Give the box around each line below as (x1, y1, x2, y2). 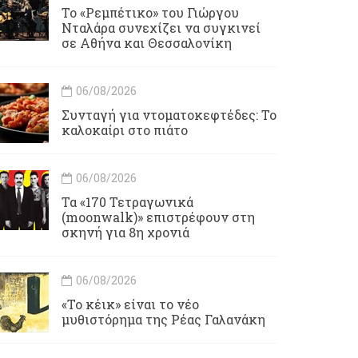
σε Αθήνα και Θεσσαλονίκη (62, 34, 232, 51)
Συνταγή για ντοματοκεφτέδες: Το (62, 106, 276, 123)
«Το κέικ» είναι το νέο (62, 296, 199, 312)
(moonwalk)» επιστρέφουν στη (62, 209, 255, 225)
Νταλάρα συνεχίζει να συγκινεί (62, 19, 261, 36)
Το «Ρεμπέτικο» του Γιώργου (62, 4, 239, 21)
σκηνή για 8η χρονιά (62, 224, 189, 241)
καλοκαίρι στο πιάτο (62, 121, 188, 138)
